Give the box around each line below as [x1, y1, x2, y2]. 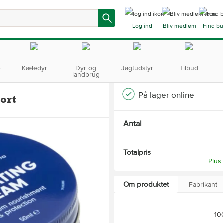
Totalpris [123, 148, 151, 157]
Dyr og [75, 64, 97, 72]
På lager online [138, 90, 194, 100]
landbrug [72, 70, 100, 79]
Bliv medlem [162, 22, 196, 30]
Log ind [132, 22, 152, 30]
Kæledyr [21, 64, 47, 72]
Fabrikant [189, 180, 217, 189]
